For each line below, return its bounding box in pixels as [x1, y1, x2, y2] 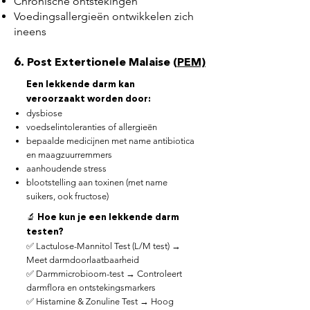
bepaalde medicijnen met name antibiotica [26, 136, 194, 146]
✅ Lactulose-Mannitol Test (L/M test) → [26, 241, 181, 251]
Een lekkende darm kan [26, 80, 135, 89]
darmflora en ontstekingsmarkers [26, 282, 156, 293]
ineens [14, 25, 46, 38]
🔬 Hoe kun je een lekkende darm [26, 213, 179, 222]
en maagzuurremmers [26, 149, 112, 160]
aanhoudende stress [26, 163, 107, 174]
